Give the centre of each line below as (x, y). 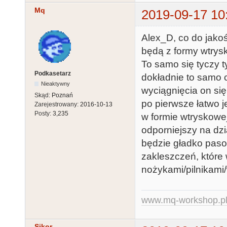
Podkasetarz (53, 73)
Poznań (62, 95)
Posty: (44, 113)
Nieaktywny (56, 83)
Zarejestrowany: (57, 104)
